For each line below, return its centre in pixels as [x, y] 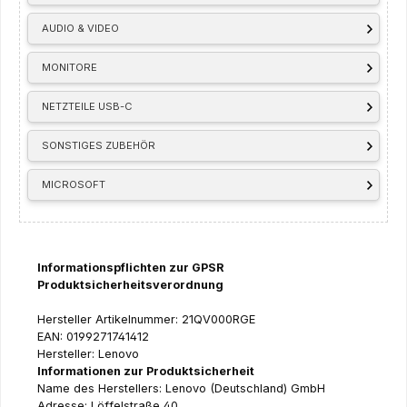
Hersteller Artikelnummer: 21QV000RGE [146, 319]
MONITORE [70, 67]
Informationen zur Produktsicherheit [147, 371]
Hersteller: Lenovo [88, 353]
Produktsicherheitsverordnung [130, 284]
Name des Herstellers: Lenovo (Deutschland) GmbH [181, 388]
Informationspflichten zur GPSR [131, 267]
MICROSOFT [74, 184]
